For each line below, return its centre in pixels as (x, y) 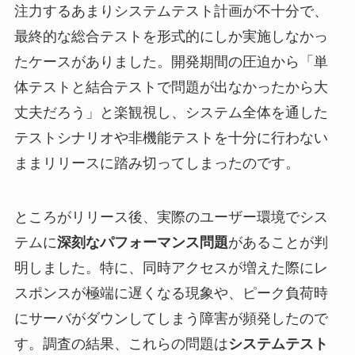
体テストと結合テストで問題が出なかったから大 (171, 88)
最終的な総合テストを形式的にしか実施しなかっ (171, 37)
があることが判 (278, 243)
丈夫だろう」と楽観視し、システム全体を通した (171, 113)
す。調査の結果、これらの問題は (121, 344)
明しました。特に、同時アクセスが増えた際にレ (171, 268)
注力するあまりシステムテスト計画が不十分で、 (171, 11)
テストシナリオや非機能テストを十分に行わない (171, 138)
